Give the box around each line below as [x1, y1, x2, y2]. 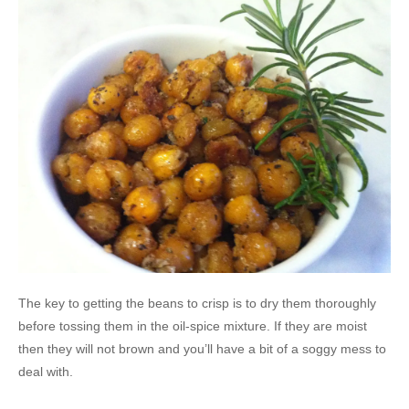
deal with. [18, 364, 73, 380]
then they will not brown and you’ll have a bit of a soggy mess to [18, 341, 386, 357]
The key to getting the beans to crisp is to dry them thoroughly [18, 296, 376, 311]
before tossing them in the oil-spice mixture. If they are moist [18, 319, 367, 334]
